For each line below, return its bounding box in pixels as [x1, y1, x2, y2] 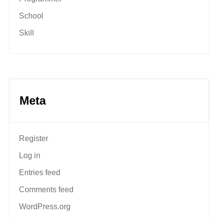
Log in [19, 151, 40, 160]
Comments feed [19, 185, 73, 194]
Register [19, 134, 48, 143]
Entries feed [19, 168, 60, 177]
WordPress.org [19, 202, 71, 211]
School [19, 11, 43, 20]
